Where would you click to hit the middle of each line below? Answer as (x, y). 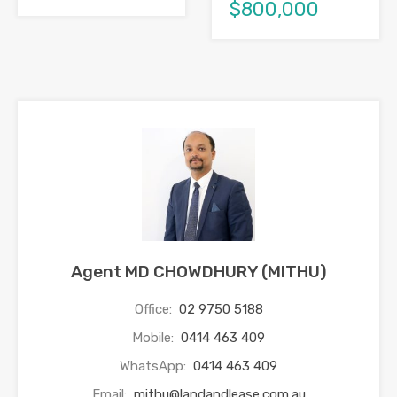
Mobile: (155, 338)
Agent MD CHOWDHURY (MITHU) (198, 272)
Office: (155, 310)
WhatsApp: (155, 366)
